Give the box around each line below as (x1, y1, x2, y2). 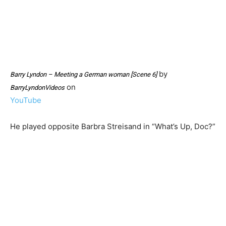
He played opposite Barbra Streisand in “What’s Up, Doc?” (10, 122, 215, 132)
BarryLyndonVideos (10, 84, 65, 92)
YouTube (10, 95, 41, 105)
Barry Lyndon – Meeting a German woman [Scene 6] (10, 71, 157, 79)
